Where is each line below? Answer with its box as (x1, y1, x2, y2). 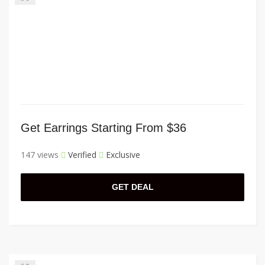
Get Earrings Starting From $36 (21, 121, 186, 135)
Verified (66, 149, 96, 161)
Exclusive (104, 149, 140, 161)
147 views (21, 149, 59, 161)
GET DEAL (111, 182, 154, 192)
